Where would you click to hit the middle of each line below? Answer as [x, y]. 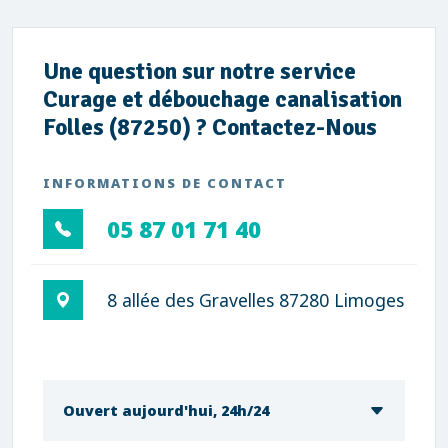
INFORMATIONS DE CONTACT [165, 183]
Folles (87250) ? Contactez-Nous [210, 127]
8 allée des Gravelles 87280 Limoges [255, 300]
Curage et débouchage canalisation [222, 99]
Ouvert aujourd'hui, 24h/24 [166, 410]
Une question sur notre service [199, 71]
